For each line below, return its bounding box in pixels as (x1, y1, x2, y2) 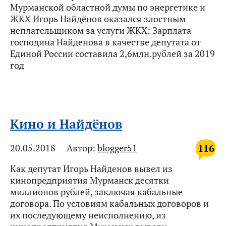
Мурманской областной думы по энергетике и (10, 1, 205, 14)
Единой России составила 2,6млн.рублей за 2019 (10, 47, 215, 60)
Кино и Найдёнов (10, 116, 122, 133)
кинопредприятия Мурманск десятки (10, 174, 169, 187)
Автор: (65, 142, 97, 154)
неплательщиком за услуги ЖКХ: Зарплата (10, 24, 191, 37)
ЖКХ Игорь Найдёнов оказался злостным (10, 13, 186, 25)
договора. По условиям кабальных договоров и (10, 197, 209, 210)
